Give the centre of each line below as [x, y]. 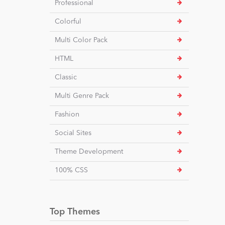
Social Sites [73, 133]
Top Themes [75, 212]
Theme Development [89, 151]
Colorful [68, 21]
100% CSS [71, 170]
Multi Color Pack [81, 40]
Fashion [67, 114]
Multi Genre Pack [82, 96]
